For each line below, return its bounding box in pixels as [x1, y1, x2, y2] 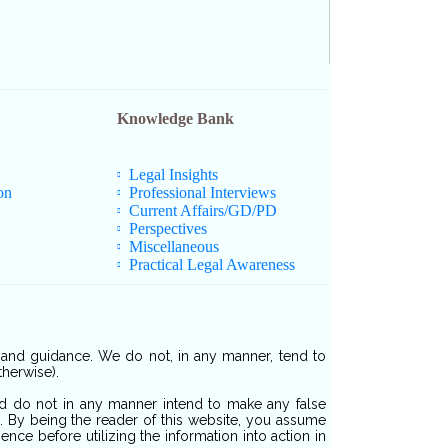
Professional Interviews [129, 184, 277, 202]
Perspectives [129, 220, 208, 238]
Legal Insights [129, 166, 219, 184]
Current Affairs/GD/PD [129, 202, 278, 220]
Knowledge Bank [116, 110, 234, 128]
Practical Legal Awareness [129, 256, 296, 274]
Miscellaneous [129, 238, 220, 256]
